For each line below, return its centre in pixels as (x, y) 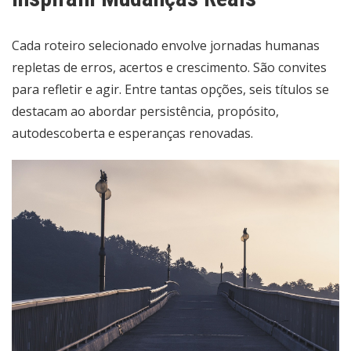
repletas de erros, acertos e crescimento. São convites (169, 67)
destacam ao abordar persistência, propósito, (145, 111)
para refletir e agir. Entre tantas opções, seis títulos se (170, 89)
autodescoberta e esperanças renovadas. (132, 133)
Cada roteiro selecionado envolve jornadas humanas (166, 45)
